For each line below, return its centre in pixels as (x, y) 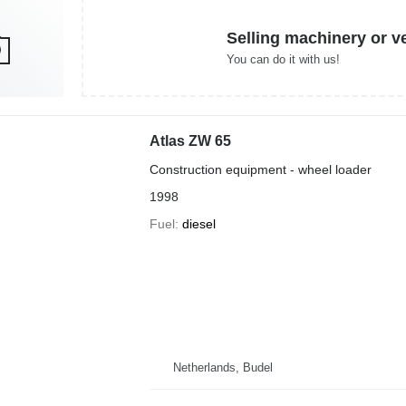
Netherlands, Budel (222, 367)
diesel (198, 224)
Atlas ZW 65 (190, 141)
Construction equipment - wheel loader (260, 169)
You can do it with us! (283, 59)
